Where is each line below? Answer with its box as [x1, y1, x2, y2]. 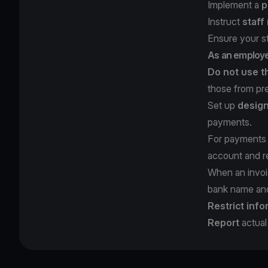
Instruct [208, 15, 242, 28]
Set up [208, 99, 237, 111]
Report [208, 216, 239, 229]
